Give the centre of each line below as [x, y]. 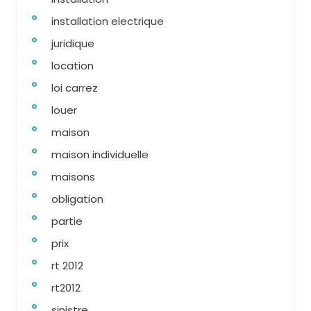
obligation [77, 199]
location [73, 66]
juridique [73, 43]
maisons [73, 177]
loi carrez [75, 88]
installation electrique [108, 21]
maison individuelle [100, 154]
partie [67, 221]
